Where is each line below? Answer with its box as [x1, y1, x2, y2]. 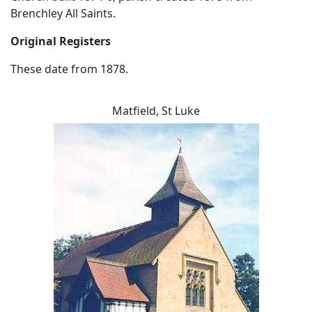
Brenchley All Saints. [10, 6, 116, 22]
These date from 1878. [10, 61, 128, 77]
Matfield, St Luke [112, 103, 200, 119]
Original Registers [10, 33, 111, 49]
